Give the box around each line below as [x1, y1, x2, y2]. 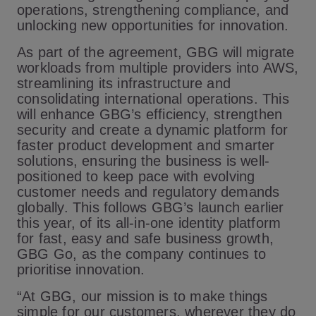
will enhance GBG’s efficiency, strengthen [17, 107, 283, 122]
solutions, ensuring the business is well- [17, 153, 270, 169]
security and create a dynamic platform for [17, 122, 288, 138]
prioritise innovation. [17, 262, 145, 277]
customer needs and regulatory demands [17, 184, 280, 200]
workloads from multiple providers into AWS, [17, 60, 299, 75]
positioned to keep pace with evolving [17, 169, 255, 184]
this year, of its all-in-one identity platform [17, 215, 281, 231]
